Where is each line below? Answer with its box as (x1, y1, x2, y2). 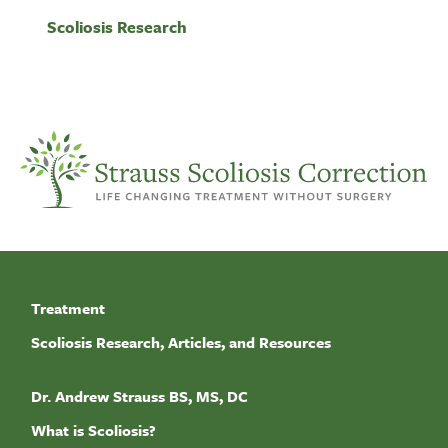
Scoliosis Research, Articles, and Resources (31, 331, 331, 353)
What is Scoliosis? (31, 419, 156, 441)
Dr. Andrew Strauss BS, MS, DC (31, 385, 248, 407)
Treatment (31, 297, 105, 319)
